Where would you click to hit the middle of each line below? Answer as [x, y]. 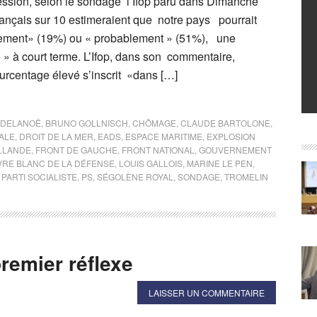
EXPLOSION [231, 136]
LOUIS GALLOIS [151, 163]
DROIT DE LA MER [56, 136]
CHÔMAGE [154, 123]
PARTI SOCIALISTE [39, 177]
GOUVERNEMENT [235, 150]
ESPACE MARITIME [164, 136]
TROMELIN [246, 177]
